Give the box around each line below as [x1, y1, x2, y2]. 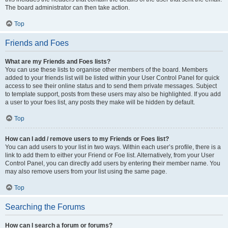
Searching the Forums [5, 203, 85, 211]
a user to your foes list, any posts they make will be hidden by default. [5, 99, 195, 106]
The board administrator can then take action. [5, 4, 130, 11]
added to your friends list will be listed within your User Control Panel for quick [5, 74, 219, 81]
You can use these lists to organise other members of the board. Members [5, 66, 208, 73]
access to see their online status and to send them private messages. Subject [5, 82, 217, 90]
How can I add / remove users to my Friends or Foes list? [5, 135, 169, 142]
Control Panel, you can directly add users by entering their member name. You [5, 160, 220, 167]
